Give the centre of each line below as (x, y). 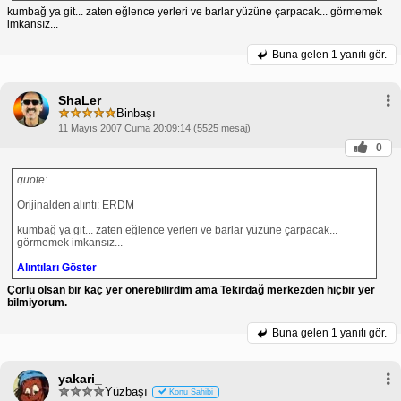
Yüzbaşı (126, 392)
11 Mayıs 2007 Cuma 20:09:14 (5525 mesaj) (154, 128)
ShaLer (80, 100)
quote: (32, 179)
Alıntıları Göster (57, 267)
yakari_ (80, 378)
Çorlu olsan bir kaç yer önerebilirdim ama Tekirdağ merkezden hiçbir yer (191, 290)
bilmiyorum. (37, 302)
